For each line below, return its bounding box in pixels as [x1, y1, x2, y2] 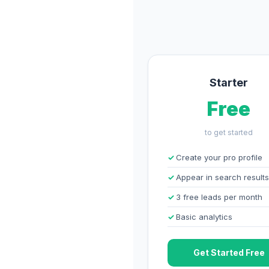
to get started [205, 128, 253, 137]
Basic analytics [176, 212, 232, 222]
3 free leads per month [176, 192, 262, 202]
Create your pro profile [176, 153, 262, 162]
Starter [210, 76, 249, 89]
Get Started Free [193, 247, 265, 258]
